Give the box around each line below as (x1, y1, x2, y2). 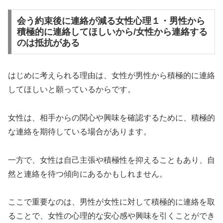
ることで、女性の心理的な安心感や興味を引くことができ (8, 212, 215, 221)
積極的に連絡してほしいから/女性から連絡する (16, 27, 208, 37)
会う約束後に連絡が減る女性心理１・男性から (16, 16, 205, 26)
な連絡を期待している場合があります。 (8, 127, 151, 136)
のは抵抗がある (16, 38, 80, 48)
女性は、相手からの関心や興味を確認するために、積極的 (8, 113, 215, 122)
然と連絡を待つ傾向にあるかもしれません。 (8, 169, 167, 178)
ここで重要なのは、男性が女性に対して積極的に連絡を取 (8, 198, 215, 207)
